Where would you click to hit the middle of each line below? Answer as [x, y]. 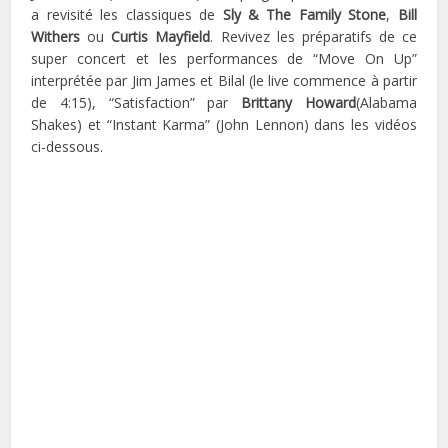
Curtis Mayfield [161, 36]
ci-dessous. [67, 146]
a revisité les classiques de [127, 14]
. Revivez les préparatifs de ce [313, 36]
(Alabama [386, 102]
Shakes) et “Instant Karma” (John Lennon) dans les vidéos [224, 124]
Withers [59, 36]
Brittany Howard [298, 102]
